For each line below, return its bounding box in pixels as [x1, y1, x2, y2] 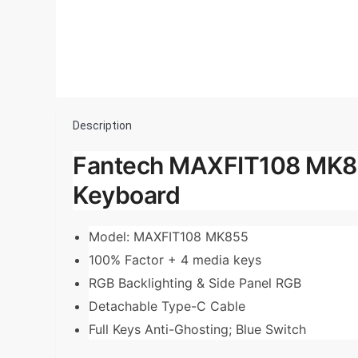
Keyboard [73, 180, 180, 209]
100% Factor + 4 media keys [89, 251, 261, 268]
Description [73, 118, 132, 132]
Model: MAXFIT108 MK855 [89, 228, 249, 245]
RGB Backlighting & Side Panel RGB [89, 274, 301, 291]
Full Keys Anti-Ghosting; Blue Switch [89, 320, 306, 337]
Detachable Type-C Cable [89, 297, 245, 314]
